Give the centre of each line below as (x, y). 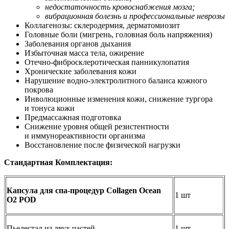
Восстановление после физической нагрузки (102, 145)
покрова (39, 89)
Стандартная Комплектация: (58, 162)
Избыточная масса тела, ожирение (84, 53)
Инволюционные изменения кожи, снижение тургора (119, 99)
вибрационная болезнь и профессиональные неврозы (135, 16)
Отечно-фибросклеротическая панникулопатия (107, 62)
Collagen (123, 190)
